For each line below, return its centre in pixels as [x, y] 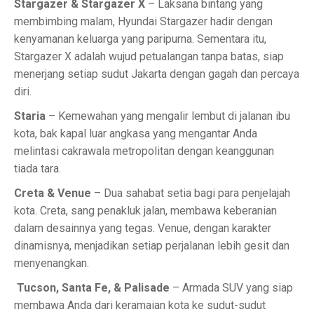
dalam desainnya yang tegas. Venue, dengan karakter [143, 228]
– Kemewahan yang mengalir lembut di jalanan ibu [168, 116]
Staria [30, 116]
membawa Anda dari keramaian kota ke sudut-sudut [140, 305]
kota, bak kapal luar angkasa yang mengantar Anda [136, 134]
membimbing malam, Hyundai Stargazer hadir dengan [143, 21]
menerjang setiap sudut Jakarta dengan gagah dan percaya [157, 74]
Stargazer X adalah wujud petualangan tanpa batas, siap [149, 56]
